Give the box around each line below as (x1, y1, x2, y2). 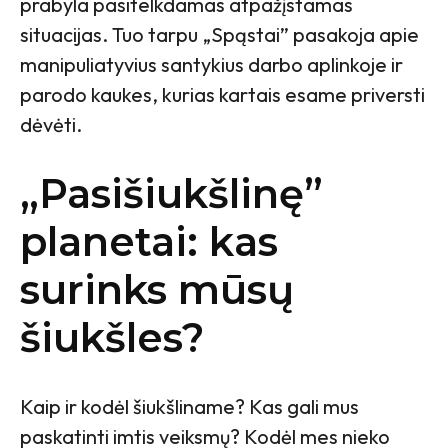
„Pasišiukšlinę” (20, 169, 323, 219)
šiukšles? (20, 313, 204, 363)
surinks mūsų (20, 265, 294, 315)
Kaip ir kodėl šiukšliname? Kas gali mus (20, 394, 359, 420)
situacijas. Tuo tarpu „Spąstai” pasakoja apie (20, 22, 419, 48)
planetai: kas (20, 217, 278, 267)
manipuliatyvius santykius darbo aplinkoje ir (20, 52, 403, 78)
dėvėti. (20, 112, 86, 138)
